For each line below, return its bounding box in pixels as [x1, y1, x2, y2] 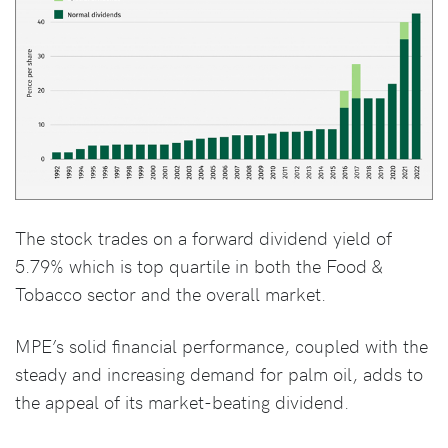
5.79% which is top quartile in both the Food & [15, 252, 383, 278]
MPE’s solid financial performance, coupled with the [15, 332, 428, 358]
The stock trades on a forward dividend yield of [15, 224, 392, 250]
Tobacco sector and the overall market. [15, 280, 326, 306]
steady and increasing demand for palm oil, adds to [15, 360, 423, 386]
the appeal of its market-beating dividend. [15, 388, 349, 414]
